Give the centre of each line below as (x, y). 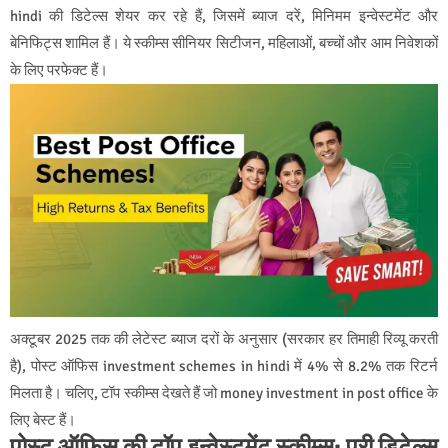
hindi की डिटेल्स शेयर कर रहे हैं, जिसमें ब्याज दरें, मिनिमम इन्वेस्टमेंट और (224, 15)
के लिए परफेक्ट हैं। (59, 69)
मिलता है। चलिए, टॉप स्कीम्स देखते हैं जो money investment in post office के (224, 393)
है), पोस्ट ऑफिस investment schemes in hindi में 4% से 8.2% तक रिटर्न (224, 366)
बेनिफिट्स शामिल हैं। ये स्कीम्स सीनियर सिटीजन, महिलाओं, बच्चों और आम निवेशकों (224, 42)
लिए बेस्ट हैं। (43, 420)
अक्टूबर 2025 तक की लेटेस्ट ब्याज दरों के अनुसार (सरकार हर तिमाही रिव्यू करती (224, 339)
